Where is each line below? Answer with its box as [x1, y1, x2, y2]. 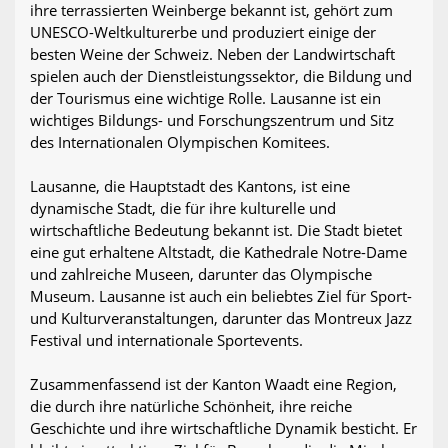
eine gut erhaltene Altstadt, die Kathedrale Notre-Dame [30, 242, 407, 263]
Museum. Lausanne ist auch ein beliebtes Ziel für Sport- [30, 286, 412, 307]
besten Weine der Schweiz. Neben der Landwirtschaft [30, 44, 395, 65]
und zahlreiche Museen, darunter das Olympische [30, 264, 372, 285]
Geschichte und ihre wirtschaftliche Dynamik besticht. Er [30, 418, 417, 439]
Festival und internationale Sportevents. [30, 330, 303, 351]
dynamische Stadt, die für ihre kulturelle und [30, 198, 336, 219]
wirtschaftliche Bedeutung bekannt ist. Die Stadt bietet [30, 220, 402, 241]
